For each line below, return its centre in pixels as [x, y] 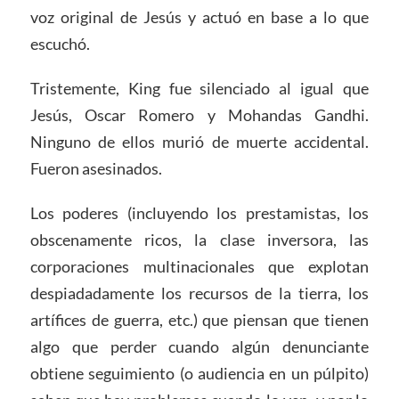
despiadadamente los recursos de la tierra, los [199, 293]
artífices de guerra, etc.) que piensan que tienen [199, 320]
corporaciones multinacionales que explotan [199, 267]
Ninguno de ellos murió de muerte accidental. [199, 142]
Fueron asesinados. [96, 169]
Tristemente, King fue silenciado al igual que [199, 89]
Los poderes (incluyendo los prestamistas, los [199, 213]
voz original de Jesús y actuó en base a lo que [199, 17]
